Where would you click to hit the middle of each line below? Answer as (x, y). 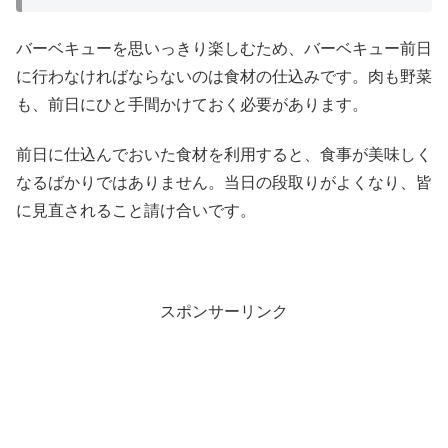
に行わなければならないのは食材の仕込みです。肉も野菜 (224, 76)
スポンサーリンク (224, 311)
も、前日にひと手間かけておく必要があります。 (192, 104)
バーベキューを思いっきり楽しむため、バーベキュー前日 (224, 48)
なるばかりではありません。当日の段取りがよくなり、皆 (224, 183)
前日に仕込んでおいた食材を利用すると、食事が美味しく (224, 155)
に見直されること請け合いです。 (136, 211)
